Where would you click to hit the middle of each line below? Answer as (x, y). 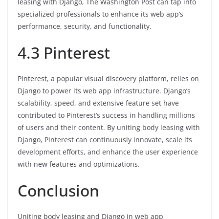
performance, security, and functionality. (85, 26)
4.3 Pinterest (64, 53)
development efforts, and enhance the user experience (108, 152)
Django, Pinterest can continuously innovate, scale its (105, 140)
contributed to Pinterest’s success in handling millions (106, 115)
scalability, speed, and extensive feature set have (98, 103)
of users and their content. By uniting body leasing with (109, 128)
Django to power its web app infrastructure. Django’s (104, 91)
